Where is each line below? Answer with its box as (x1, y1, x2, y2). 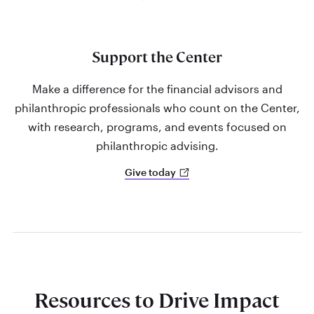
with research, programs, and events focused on (27, 119, 287, 133)
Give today (124, 166, 178, 179)
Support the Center (92, 48, 222, 67)
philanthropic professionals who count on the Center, (14, 100, 300, 114)
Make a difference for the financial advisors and (32, 81, 282, 95)
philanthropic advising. (95, 138, 219, 152)
